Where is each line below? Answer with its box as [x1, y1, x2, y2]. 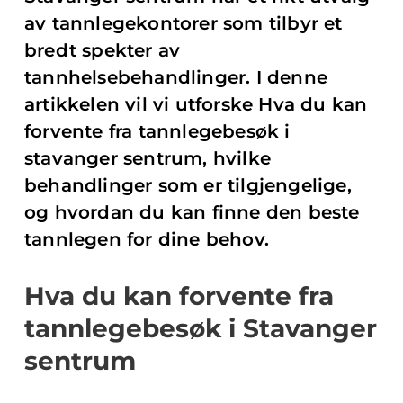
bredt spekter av [24, 40, 181, 61]
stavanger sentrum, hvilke [24, 148, 271, 169]
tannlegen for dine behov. [24, 228, 269, 250]
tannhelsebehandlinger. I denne [24, 67, 328, 88]
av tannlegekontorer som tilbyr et [24, 13, 343, 34]
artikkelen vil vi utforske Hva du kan [24, 94, 368, 115]
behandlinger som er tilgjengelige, [24, 175, 352, 196]
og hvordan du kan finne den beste [24, 201, 360, 223]
